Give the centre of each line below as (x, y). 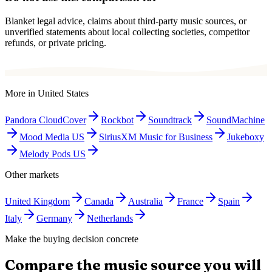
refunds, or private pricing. (56, 42)
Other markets (32, 174)
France (190, 201)
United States (63, 93)
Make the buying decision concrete (72, 239)
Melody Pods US (53, 154)
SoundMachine (236, 120)
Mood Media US (52, 137)
